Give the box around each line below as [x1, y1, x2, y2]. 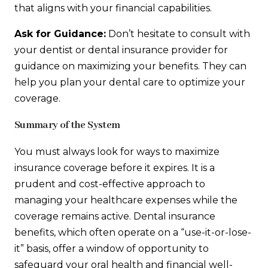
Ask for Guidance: [14, 28, 106, 40]
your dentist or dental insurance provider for [14, 44, 228, 56]
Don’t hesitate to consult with [106, 28, 250, 40]
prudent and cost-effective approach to [14, 178, 205, 190]
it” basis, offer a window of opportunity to [14, 242, 209, 254]
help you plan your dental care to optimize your [14, 77, 245, 89]
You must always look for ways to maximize [14, 145, 220, 157]
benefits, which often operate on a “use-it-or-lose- [14, 226, 251, 238]
